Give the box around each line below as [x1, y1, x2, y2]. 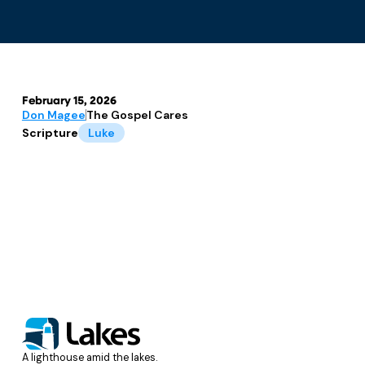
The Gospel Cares [86, 107, 188, 122]
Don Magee [21, 107, 86, 122]
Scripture [21, 125, 78, 140]
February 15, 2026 [21, 95, 117, 108]
